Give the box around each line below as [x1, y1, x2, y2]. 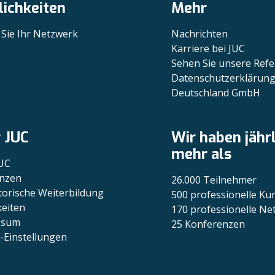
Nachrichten [171, 27, 228, 41]
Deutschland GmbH [171, 86, 261, 99]
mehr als [171, 144, 232, 164]
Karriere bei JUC [171, 42, 246, 55]
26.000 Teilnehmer [171, 173, 257, 187]
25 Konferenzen [171, 217, 246, 231]
